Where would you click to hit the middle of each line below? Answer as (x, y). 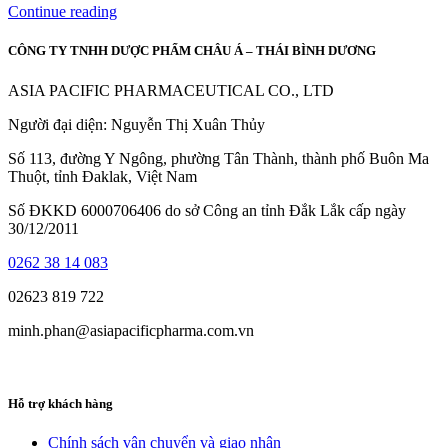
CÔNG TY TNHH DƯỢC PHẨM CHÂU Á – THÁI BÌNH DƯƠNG (192, 51)
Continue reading (62, 12)
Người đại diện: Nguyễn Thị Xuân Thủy (136, 124)
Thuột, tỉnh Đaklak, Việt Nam (102, 176)
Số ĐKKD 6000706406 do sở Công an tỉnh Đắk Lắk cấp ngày (207, 210)
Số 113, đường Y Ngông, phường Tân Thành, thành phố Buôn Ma (218, 158)
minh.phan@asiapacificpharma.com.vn (131, 330)
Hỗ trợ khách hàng (60, 403)
